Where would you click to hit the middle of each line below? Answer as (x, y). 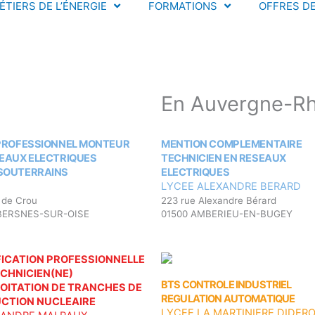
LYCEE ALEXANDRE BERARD (231, 186)
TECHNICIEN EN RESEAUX (224, 158)
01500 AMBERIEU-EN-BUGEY (227, 213)
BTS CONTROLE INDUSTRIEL (226, 285)
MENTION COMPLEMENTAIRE (232, 144)
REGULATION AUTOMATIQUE (228, 299)
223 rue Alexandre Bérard (219, 200)
